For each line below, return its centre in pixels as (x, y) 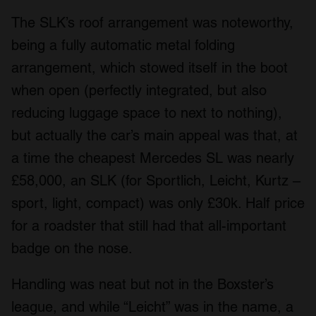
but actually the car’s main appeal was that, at (154, 135)
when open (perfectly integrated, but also (139, 90)
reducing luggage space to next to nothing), (147, 113)
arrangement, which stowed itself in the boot (150, 67)
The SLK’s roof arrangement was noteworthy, (152, 22)
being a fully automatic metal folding (123, 45)
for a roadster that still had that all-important (149, 225)
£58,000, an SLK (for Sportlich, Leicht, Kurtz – (156, 180)
